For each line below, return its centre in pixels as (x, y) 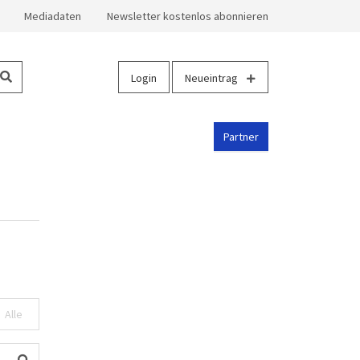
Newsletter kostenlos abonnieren (188, 16)
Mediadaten (53, 16)
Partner (241, 137)
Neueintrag (213, 78)
